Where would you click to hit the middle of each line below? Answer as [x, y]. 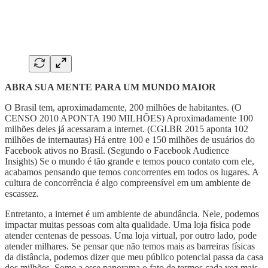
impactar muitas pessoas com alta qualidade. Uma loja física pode [128, 224]
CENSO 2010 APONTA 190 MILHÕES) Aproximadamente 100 [129, 118]
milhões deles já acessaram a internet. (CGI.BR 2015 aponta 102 [127, 129]
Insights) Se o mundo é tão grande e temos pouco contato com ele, [130, 161]
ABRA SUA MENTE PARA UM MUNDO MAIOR [110, 87]
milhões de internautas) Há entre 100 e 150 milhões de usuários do [130, 139]
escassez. [22, 193]
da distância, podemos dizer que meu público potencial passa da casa [134, 257]
